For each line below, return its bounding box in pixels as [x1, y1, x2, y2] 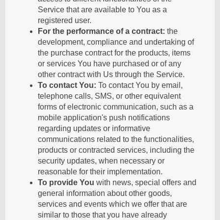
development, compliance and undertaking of [38, 38, 194, 46]
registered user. [38, 16, 92, 25]
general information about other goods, [38, 189, 172, 197]
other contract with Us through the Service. [38, 70, 185, 79]
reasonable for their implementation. [38, 167, 163, 176]
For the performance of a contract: [38, 27, 165, 35]
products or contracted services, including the [38, 146, 195, 154]
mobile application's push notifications [38, 113, 170, 122]
